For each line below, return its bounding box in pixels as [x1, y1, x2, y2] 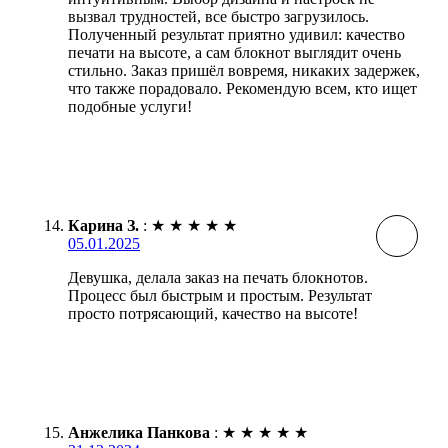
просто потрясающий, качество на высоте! [68, 305, 358, 323]
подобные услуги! [68, 98, 192, 116]
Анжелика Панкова [68, 424, 210, 442]
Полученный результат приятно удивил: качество [68, 26, 405, 44]
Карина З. [68, 217, 139, 235]
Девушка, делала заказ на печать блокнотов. [68, 269, 368, 287]
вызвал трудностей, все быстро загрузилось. [68, 8, 369, 26]
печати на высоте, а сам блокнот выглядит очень [68, 44, 401, 62]
